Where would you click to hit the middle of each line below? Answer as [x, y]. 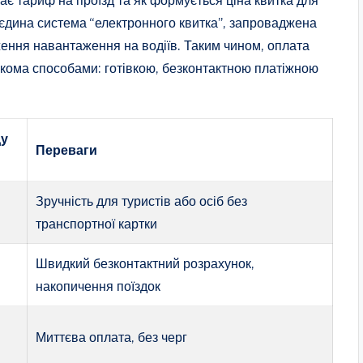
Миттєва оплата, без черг [112, 337]
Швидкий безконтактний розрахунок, [145, 263]
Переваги [67, 149]
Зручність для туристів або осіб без [142, 201]
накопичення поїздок [98, 286]
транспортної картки [97, 223]
